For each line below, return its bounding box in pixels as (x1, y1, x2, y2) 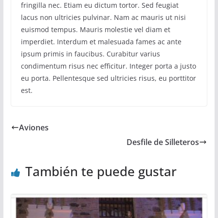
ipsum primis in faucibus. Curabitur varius (20, 49, 160, 59)
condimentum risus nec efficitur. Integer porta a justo (20, 61, 196, 71)
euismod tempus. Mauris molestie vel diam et (20, 25, 170, 35)
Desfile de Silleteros (127, 137, 200, 148)
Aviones (18, 122, 49, 133)
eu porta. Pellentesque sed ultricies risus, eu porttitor (20, 73, 196, 83)
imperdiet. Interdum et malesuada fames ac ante (20, 37, 182, 47)
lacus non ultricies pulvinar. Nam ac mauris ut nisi (20, 13, 186, 22)
